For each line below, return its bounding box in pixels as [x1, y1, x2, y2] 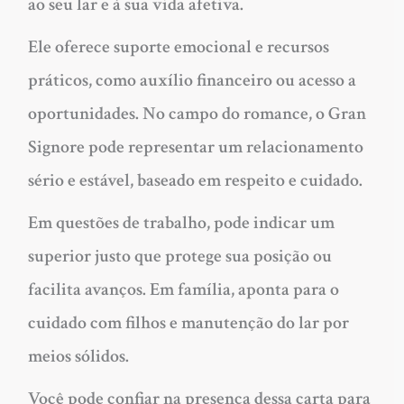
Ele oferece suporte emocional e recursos [27, 34, 329, 59]
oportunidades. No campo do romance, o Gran [27, 101, 366, 125]
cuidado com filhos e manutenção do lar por [27, 310, 349, 335]
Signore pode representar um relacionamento [27, 134, 363, 159]
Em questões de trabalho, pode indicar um [27, 210, 335, 234]
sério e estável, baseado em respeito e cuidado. [27, 168, 363, 192]
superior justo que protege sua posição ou [27, 243, 332, 268]
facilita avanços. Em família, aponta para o [27, 277, 339, 301]
